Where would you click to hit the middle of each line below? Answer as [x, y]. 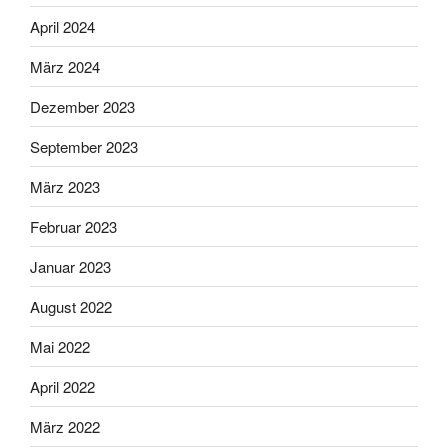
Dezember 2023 [82, 106]
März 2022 [65, 426]
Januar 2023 [70, 266]
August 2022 [71, 306]
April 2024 [62, 26]
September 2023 [84, 146]
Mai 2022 [60, 346]
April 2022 [62, 386]
